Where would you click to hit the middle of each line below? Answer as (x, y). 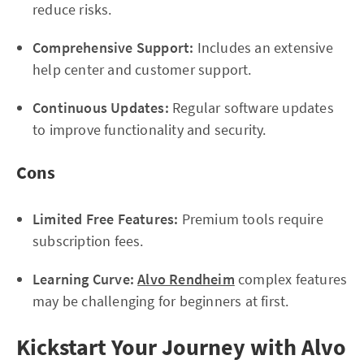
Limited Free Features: (106, 219)
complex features (291, 279)
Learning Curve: (83, 279)
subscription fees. (88, 241)
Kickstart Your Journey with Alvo (181, 347)
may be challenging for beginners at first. (161, 301)
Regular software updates (251, 108)
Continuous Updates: (101, 108)
